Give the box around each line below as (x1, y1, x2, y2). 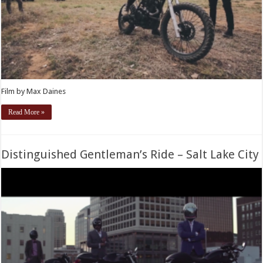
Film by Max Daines (1, 87, 66, 96)
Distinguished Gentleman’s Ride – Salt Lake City (1, 147, 259, 162)
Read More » (8, 108, 45, 117)
